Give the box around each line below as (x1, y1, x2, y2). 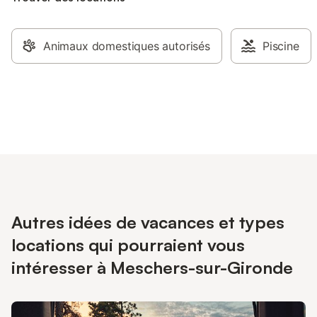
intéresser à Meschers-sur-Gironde (11, 257, 293, 278)
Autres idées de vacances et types (11, 212, 284, 233)
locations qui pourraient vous (11, 234, 245, 255)
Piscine (262, 39, 299, 53)
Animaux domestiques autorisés (43, 39, 210, 53)
